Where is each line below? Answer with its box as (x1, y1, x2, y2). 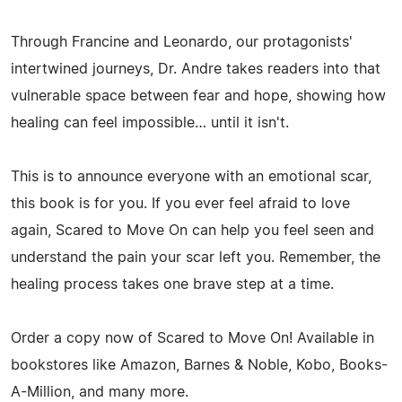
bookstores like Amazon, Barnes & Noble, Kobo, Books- (11, 357, 388, 372)
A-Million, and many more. (11, 384, 188, 399)
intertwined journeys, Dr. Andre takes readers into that (11, 61, 380, 76)
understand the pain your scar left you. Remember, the (11, 249, 380, 265)
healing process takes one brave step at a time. (11, 276, 334, 292)
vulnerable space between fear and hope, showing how (11, 88, 386, 103)
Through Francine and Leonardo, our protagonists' (11, 34, 353, 49)
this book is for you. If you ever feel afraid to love (11, 196, 350, 211)
